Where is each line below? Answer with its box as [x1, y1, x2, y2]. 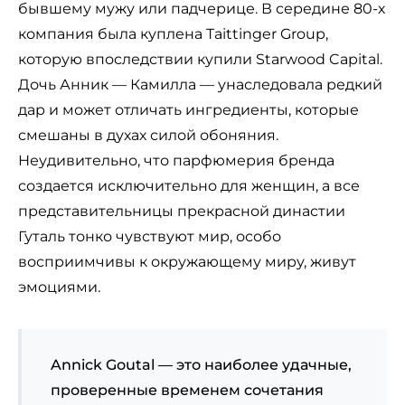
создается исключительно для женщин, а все [18, 177, 360, 195]
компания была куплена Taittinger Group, [18, 25, 328, 43]
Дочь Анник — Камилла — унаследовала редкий [18, 76, 382, 94]
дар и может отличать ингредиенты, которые [18, 101, 359, 119]
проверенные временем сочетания [51, 381, 324, 400]
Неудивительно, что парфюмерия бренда [18, 152, 334, 170]
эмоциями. [18, 278, 100, 297]
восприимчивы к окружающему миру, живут [18, 253, 356, 271]
